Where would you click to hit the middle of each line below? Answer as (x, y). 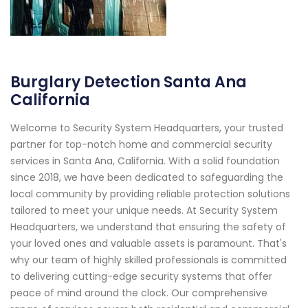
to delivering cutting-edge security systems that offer (141, 276)
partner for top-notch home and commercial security (141, 144)
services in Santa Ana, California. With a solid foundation (145, 161)
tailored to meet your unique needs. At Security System (144, 210)
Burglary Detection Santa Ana (129, 82)
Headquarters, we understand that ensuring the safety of (148, 227)
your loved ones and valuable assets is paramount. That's (148, 243)
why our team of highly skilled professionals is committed (148, 260)
